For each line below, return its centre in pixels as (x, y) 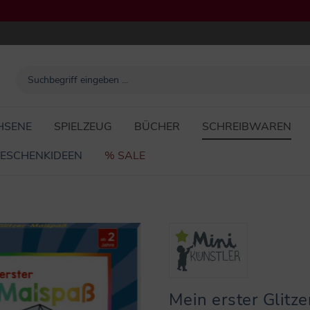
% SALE (125, 156)
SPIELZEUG (83, 127)
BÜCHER (157, 127)
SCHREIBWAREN (247, 127)
